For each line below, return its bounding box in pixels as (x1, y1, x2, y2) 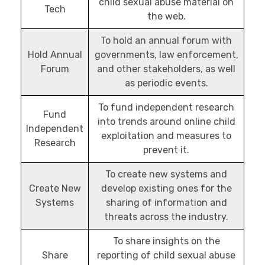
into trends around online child (97, 116, 235, 128)
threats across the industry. (104, 211, 228, 223)
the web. (147, 11, 186, 22)
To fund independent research (98, 102, 234, 114)
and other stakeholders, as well (97, 63, 235, 75)
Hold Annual (27, 49, 82, 61)
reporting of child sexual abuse (97, 250, 235, 261)
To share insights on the (112, 235, 220, 247)
